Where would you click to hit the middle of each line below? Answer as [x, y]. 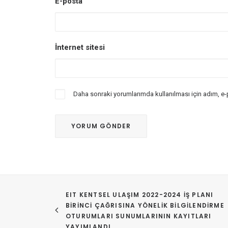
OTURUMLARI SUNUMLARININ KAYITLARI [139, 216]
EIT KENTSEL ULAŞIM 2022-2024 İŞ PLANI [140, 195]
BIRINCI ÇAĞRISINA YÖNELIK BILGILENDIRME [145, 205]
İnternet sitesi [80, 47]
